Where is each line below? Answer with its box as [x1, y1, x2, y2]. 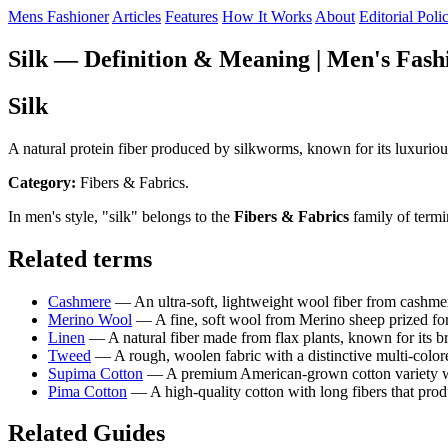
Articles [112, 8, 161, 25]
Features [165, 8, 218, 25]
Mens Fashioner [8, 8, 109, 25]
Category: [8, 173, 76, 191]
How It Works [222, 8, 312, 25]
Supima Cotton [48, 364, 143, 382]
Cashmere [48, 292, 111, 310]
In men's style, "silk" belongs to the [8, 207, 234, 225]
